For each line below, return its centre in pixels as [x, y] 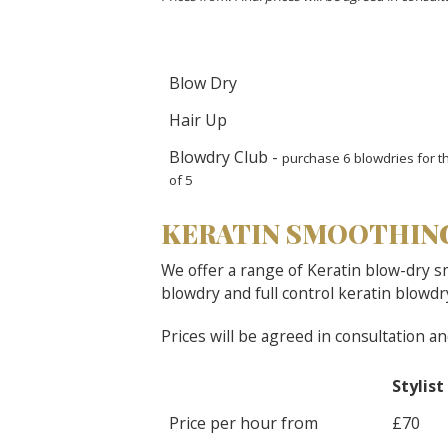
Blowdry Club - [225, 157]
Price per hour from [243, 423]
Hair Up [198, 120]
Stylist [418, 386]
